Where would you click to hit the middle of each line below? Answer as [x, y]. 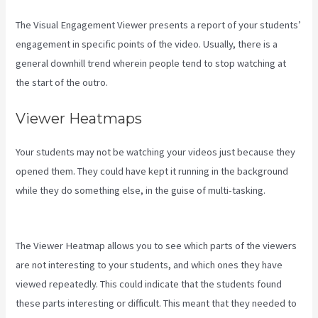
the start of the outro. [62, 82]
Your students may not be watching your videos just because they [156, 152]
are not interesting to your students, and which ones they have [149, 264]
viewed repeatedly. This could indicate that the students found [149, 284]
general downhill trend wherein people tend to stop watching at [151, 63]
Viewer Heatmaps [79, 119]
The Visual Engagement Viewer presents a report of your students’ [159, 24]
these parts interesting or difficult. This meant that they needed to [157, 303]
